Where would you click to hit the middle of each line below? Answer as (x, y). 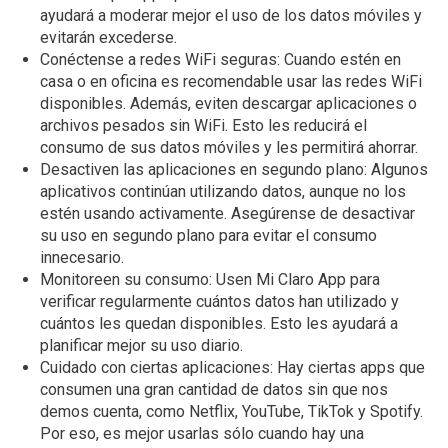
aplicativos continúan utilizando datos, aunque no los (223, 191)
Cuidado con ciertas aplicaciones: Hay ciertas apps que (232, 367)
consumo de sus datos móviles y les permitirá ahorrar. (229, 147)
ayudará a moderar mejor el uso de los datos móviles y (231, 15)
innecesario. (82, 257)
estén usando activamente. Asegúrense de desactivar (227, 213)
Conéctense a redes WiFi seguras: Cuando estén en (220, 59)
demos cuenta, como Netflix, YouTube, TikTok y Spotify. (231, 411)
